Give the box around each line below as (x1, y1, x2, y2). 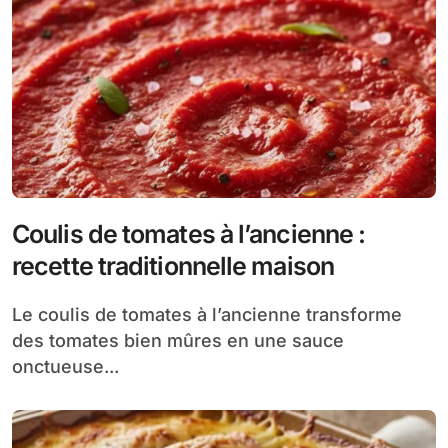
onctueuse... (12, 355, 119, 377)
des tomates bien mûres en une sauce (12, 329, 344, 351)
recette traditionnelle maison (12, 250, 334, 281)
